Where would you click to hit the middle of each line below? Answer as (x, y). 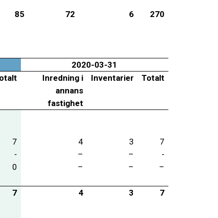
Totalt (153, 78)
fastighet (65, 103)
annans (69, 90)
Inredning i (63, 78)
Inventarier (112, 78)
